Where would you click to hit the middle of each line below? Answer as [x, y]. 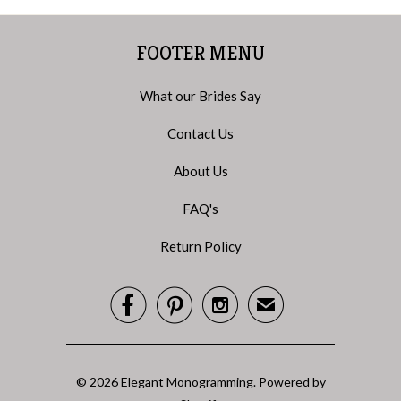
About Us [200, 171]
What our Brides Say [200, 96]
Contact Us [200, 133]
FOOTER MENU [200, 53]
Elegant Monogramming [187, 382]
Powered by [292, 382]
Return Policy [200, 246]
